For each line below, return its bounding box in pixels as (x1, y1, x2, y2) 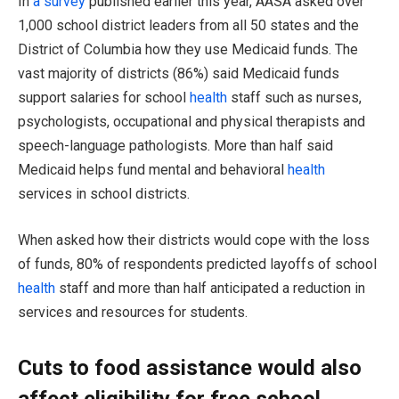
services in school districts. (18, 185, 190, 203)
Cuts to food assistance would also (18, 354, 362, 380)
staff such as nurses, (227, 89, 362, 107)
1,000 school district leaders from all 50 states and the (18, 17, 359, 35)
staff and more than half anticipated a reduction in (55, 279, 365, 297)
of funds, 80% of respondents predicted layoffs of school (18, 255, 377, 273)
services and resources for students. (18, 303, 248, 321)
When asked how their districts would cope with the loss (18, 231, 370, 248)
